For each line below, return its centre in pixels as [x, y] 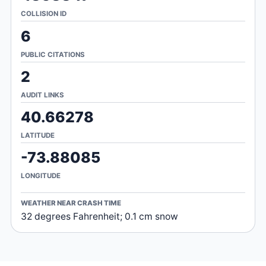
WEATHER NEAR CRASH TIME [71, 203]
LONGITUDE [40, 176]
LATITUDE [37, 135]
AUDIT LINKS [42, 95]
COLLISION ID [43, 14]
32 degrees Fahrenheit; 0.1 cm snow [99, 216]
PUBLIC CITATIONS [53, 54]
